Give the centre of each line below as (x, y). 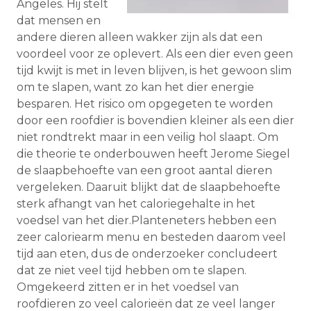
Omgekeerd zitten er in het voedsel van (128, 287)
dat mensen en (59, 20)
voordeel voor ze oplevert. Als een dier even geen (155, 53)
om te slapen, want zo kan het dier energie (135, 87)
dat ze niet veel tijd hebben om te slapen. (132, 270)
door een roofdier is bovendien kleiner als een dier (155, 120)
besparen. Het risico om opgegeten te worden (145, 103)
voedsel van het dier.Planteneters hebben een (146, 220)
